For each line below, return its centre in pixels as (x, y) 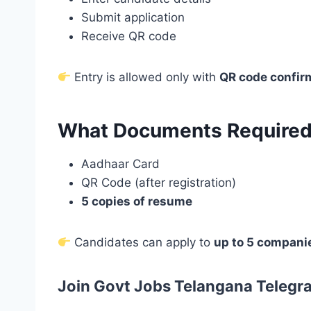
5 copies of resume (137, 202)
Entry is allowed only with (145, 77)
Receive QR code (129, 36)
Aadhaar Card (120, 164)
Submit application (133, 18)
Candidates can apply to (143, 243)
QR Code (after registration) (159, 183)
